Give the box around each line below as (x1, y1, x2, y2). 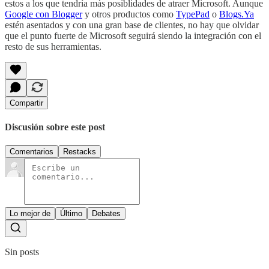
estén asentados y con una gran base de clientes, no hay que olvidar (5, 19, 259, 30)
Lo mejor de (10, 209, 50, 219)
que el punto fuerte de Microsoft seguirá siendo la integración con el (5, 30, 261, 41)
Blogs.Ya (219, 8, 254, 19)
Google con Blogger (5, 8, 82, 19)
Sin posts (5, 247, 39, 258)
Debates (92, 209, 121, 219)
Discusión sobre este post (5, 122, 105, 133)
